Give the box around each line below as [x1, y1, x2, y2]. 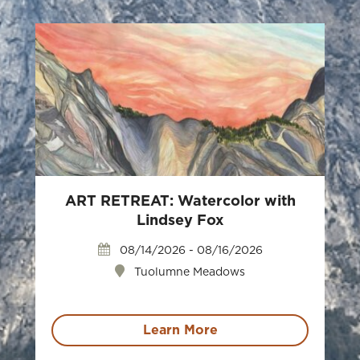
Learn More [142, 324, 218, 337]
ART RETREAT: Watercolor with [64, 194, 296, 209]
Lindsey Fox [136, 214, 224, 228]
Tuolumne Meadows [131, 267, 245, 278]
